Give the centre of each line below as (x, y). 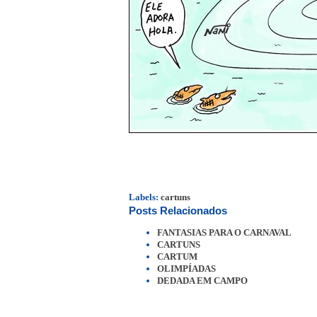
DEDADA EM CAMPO (202, 281)
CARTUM (177, 257)
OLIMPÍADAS (186, 269)
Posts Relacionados (178, 211)
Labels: (145, 197)
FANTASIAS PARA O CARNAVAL (224, 233)
